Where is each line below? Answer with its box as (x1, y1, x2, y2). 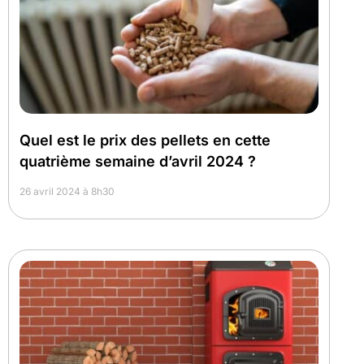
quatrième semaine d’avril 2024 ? (19, 152, 256, 170)
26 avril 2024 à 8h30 (19, 184, 115, 197)
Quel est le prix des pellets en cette (19, 131, 271, 149)
